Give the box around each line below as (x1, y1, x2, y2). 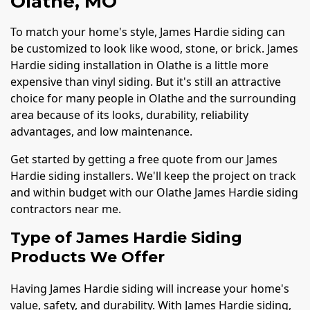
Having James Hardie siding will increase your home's (10, 280, 289, 296)
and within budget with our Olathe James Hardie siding (10, 185, 298, 201)
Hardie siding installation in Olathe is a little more (10, 57, 268, 73)
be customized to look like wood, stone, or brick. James (10, 41, 298, 57)
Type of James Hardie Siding (10, 228, 242, 248)
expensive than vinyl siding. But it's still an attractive (10, 74, 281, 90)
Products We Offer (10, 248, 169, 267)
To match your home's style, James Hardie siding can (10, 24, 285, 40)
